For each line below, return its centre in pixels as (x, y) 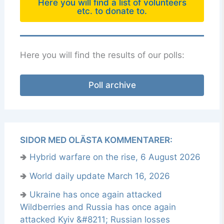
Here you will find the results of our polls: (102, 55)
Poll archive (112, 85)
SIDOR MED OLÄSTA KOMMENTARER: (96, 140)
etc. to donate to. (112, 11)
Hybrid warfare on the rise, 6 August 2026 (115, 157)
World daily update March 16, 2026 (99, 176)
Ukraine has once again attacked (95, 195)
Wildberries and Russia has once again (98, 207)
